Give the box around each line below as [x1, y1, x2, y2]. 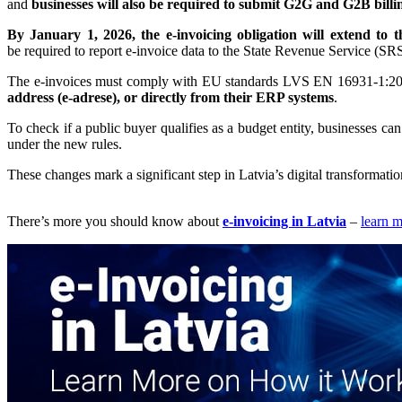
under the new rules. [7, 135, 122, 152]
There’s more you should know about [7, 213, 223, 229]
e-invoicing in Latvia [223, 213, 346, 229]
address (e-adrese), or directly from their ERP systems [7, 89, 334, 105]
